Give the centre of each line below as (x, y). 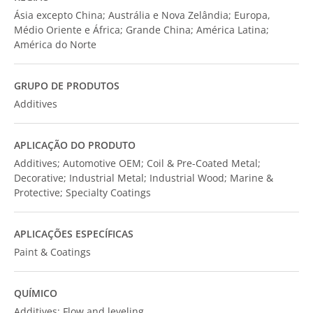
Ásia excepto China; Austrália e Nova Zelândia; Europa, (142, 15)
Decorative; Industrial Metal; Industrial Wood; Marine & (144, 178)
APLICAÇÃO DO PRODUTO (75, 145)
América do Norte (55, 44)
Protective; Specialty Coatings (82, 192)
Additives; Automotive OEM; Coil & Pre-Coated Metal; (137, 163)
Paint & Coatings (52, 252)
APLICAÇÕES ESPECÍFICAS (74, 234)
